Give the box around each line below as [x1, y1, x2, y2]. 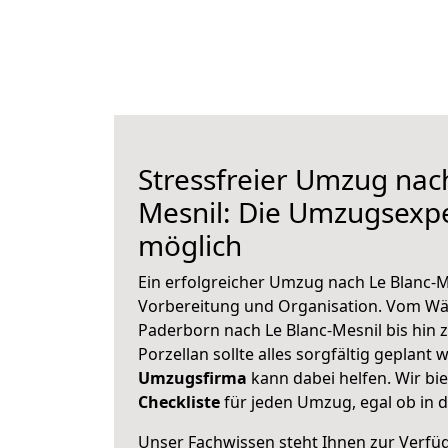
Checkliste [138, 391, 220, 413]
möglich [138, 226, 242, 264]
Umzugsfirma [138, 367, 247, 389]
